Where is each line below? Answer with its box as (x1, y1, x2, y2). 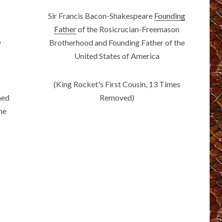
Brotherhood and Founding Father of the (49, 37, 185, 47)
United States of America (74, 51, 160, 60)
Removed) (99, 92, 134, 102)
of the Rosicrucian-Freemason (76, 24, 180, 34)
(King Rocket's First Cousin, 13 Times (53, 79, 180, 89)
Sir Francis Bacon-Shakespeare (48, 10, 155, 20)
